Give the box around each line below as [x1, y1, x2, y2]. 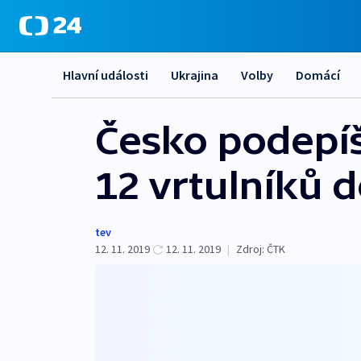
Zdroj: [236, 242, 264, 256]
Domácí [296, 67, 340, 83]
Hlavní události [63, 67, 148, 83]
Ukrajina [171, 67, 218, 83]
